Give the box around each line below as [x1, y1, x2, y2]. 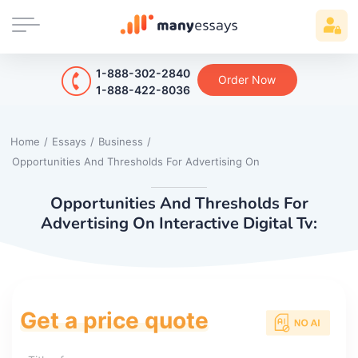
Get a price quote [20, 306, 209, 334]
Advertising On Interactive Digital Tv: [41, 212, 317, 234]
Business [98, 134, 143, 148]
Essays [52, 134, 86, 148]
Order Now [218, 72, 276, 86]
